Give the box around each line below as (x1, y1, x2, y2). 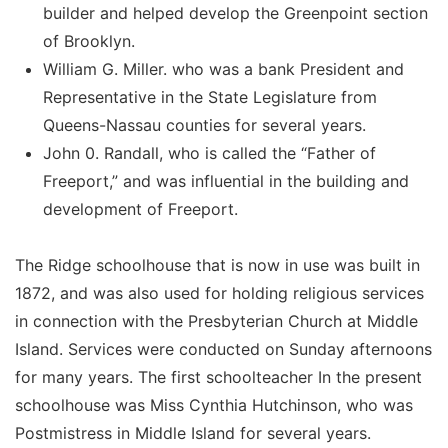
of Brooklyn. (43, 30, 135, 51)
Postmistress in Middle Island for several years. (15, 422, 371, 443)
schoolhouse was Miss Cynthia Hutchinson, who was (15, 394, 413, 415)
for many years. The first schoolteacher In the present (15, 366, 422, 387)
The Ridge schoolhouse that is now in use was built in (15, 254, 420, 275)
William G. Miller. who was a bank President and (43, 58, 404, 79)
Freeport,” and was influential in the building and (43, 170, 409, 191)
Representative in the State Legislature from (43, 86, 377, 107)
